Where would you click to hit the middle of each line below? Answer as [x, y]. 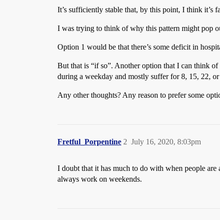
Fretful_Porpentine [89, 142]
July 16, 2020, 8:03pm [166, 142]
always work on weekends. [100, 179]
